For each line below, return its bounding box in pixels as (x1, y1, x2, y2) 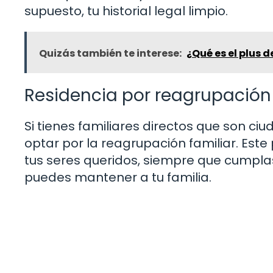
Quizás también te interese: (39, 46, 182, 60)
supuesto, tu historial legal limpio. (24, 2, 228, 19)
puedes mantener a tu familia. (24, 168, 211, 186)
